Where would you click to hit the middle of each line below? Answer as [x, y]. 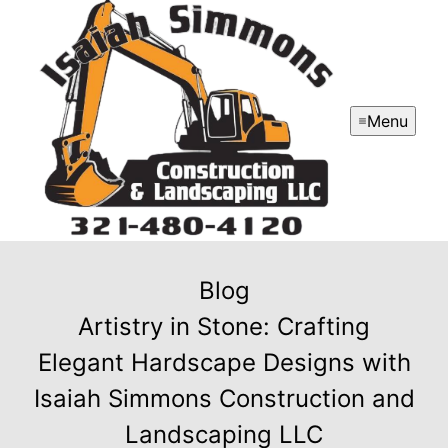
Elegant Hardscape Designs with [224, 363]
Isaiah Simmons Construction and [224, 399]
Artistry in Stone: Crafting [224, 327]
